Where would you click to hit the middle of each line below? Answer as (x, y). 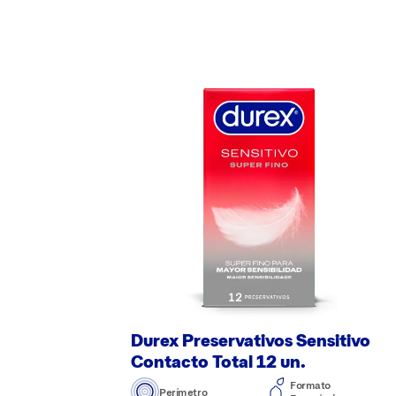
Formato (311, 385)
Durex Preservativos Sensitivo (251, 340)
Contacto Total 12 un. (218, 361)
